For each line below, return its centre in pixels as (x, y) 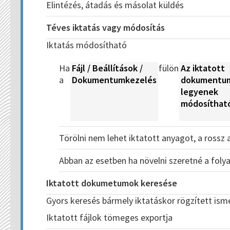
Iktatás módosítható (87, 45)
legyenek (199, 92)
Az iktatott (203, 68)
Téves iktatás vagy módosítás (106, 27)
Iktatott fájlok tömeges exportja (109, 217)
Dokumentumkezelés (114, 80)
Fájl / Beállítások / (107, 68)
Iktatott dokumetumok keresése (112, 183)
